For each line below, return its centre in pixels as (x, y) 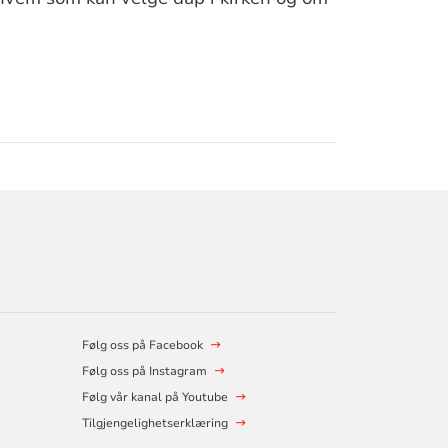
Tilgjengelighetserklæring (154, 422)
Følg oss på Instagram (144, 370)
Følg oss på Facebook (142, 344)
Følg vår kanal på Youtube (154, 396)
